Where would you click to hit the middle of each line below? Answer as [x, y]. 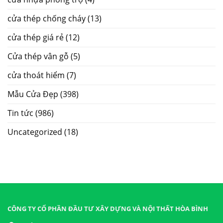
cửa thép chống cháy [47, 18]
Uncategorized [35, 132]
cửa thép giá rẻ [36, 37]
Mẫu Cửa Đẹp [33, 94]
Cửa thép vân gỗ [38, 56]
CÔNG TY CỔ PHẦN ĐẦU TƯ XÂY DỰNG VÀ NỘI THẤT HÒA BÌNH [108, 208]
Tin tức [20, 113]
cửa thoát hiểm [36, 75]
